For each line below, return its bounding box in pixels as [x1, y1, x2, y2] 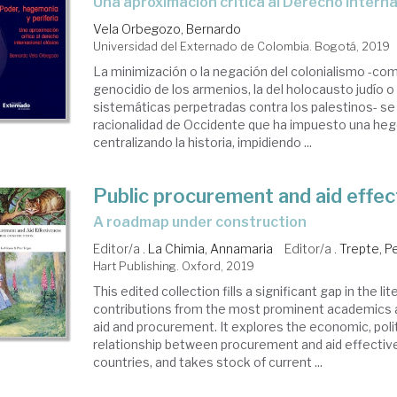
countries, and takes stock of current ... [93, 354, 323, 370]
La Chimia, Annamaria [148, 241, 274, 256]
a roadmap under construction [104, 214, 307, 230]
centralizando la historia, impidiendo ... [93, 135, 313, 150]
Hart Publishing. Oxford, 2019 [93, 259, 255, 273]
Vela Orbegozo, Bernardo [93, 21, 242, 36]
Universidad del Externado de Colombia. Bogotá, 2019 [93, 39, 391, 53]
